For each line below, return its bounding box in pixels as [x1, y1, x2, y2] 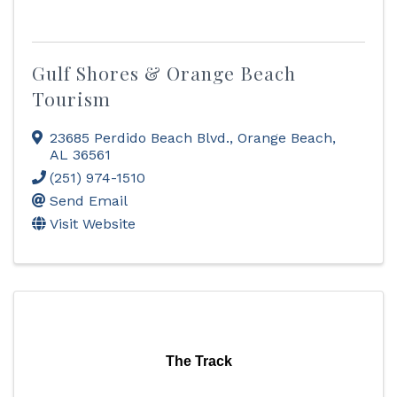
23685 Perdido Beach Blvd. [50, 129, 230, 146]
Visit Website [50, 215, 136, 232]
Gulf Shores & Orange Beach [32, 60, 296, 85]
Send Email [50, 192, 128, 209]
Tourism [32, 86, 111, 111]
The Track [165, 354, 232, 369]
